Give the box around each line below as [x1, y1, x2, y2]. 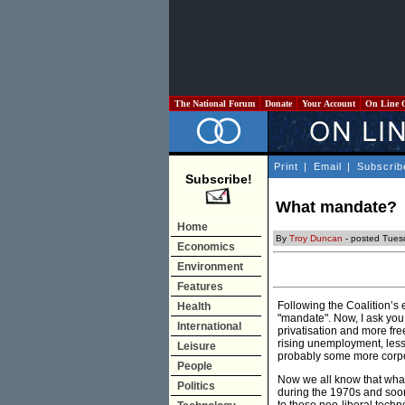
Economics [177, 240, 235, 253]
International [177, 320, 241, 333]
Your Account [299, 99, 358, 108]
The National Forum [172, 99, 258, 108]
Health [177, 300, 211, 313]
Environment [177, 260, 243, 273]
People [177, 360, 212, 372]
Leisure [177, 340, 216, 353]
